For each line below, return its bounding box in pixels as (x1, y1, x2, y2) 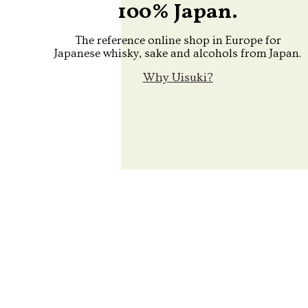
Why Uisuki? (142, 70, 213, 85)
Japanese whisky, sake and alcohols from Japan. (54, 47, 302, 60)
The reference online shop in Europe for (74, 34, 281, 47)
